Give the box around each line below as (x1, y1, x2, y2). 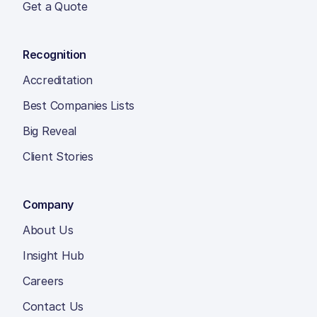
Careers (23, 274, 64, 288)
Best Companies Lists (23, 98, 134, 113)
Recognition (23, 47, 86, 62)
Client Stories (23, 149, 93, 163)
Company (23, 197, 74, 212)
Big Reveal (23, 124, 76, 138)
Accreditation (23, 73, 93, 87)
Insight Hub (23, 248, 84, 263)
